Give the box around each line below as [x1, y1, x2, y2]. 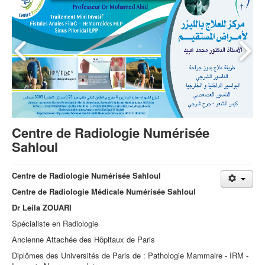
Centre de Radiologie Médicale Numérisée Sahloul [12, 186, 196, 198]
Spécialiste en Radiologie [12, 218, 98, 230]
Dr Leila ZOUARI [12, 202, 72, 214]
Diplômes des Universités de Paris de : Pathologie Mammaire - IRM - [12, 250, 248, 261]
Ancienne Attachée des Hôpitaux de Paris [12, 234, 155, 245]
